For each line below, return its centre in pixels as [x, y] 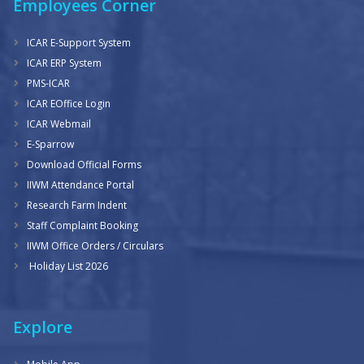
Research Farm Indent [77, 205]
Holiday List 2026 [67, 266]
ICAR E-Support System [79, 42]
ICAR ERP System [64, 63]
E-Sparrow [50, 144]
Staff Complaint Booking [82, 225]
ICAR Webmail [59, 123]
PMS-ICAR [48, 83]
